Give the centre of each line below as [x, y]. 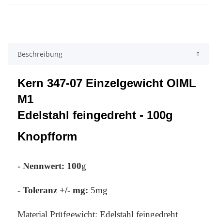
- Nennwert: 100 [49, 166]
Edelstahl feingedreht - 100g [95, 115]
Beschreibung [40, 54]
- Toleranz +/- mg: [53, 190]
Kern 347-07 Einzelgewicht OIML [107, 83]
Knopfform [47, 136]
